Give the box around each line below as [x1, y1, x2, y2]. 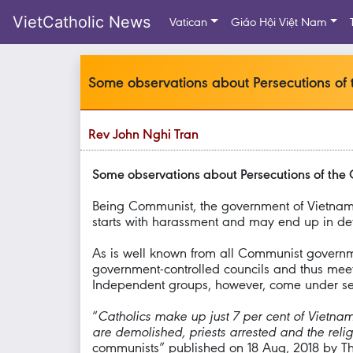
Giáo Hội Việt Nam [230, 15, 327, 29]
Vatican [169, 15, 207, 29]
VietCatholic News [13, 13, 150, 32]
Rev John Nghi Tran [88, 126, 199, 142]
